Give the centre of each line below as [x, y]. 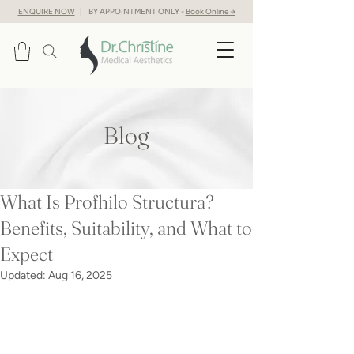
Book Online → [210, 11]
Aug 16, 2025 [80, 275]
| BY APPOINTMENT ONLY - [130, 11]
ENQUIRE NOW [46, 11]
